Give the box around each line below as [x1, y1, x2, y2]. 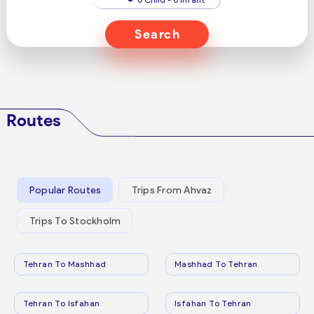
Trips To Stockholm [29, 214, 121, 227]
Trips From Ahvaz [131, 184, 212, 196]
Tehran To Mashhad [22, 259, 107, 269]
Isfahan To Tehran [175, 298, 252, 308]
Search [134, 27, 181, 42]
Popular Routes [29, 184, 102, 196]
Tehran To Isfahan [22, 298, 100, 308]
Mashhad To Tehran [175, 259, 258, 269]
